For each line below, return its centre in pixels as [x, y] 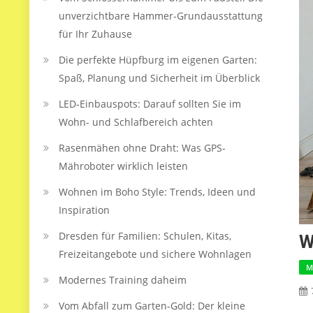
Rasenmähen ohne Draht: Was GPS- [142, 148]
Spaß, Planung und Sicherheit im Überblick [159, 78]
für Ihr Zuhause [95, 34]
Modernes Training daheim [123, 280]
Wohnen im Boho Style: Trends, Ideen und [157, 192]
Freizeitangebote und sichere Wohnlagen [155, 254]
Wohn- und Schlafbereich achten [136, 122]
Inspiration [84, 210]
